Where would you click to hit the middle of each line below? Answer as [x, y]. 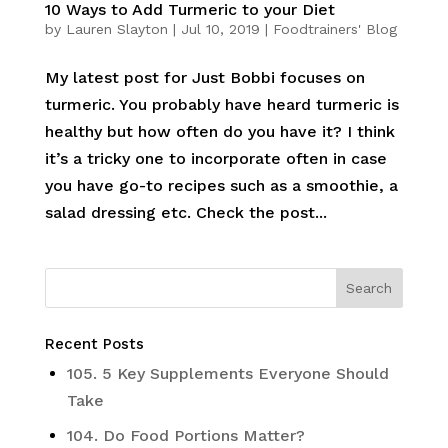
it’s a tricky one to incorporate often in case [215, 158]
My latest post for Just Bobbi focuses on [204, 77]
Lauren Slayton [116, 29]
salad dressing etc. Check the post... [185, 212]
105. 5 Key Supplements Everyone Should [227, 373]
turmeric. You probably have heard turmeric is [221, 104]
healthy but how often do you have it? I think [219, 131]
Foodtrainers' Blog [334, 29]
